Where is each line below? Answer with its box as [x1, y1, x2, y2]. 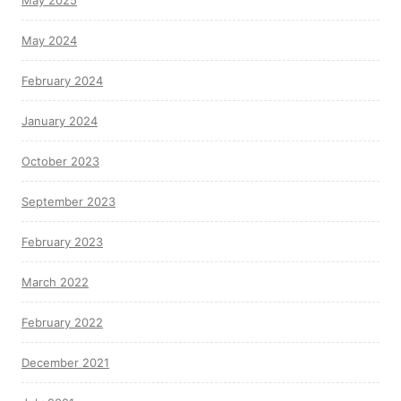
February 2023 [21, 235, 103, 249]
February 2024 [21, 73, 103, 88]
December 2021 [21, 355, 109, 370]
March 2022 [21, 275, 89, 289]
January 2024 [21, 114, 98, 128]
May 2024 [21, 33, 77, 47]
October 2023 [21, 154, 99, 168]
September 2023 [21, 194, 115, 209]
